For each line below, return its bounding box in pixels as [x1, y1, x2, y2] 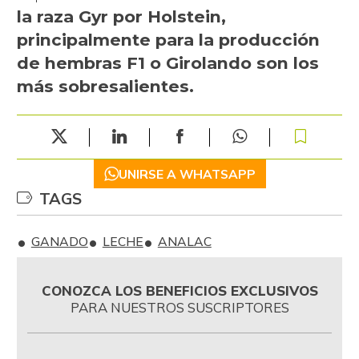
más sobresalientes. [16, 76, 194, 97]
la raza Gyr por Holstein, [16, 6, 226, 27]
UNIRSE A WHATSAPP [118, 165, 256, 182]
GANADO [30, 233, 88, 250]
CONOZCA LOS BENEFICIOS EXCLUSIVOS [41, 281, 318, 299]
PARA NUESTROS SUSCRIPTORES [70, 298, 289, 316]
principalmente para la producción [16, 30, 320, 50]
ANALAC [157, 233, 212, 250]
